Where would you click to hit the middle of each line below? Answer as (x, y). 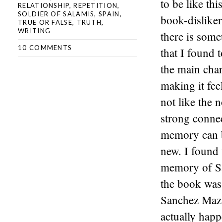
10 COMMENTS (45, 48)
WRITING (34, 31)
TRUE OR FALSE (45, 22)
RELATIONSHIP (44, 5)
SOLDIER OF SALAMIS (56, 14)
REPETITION (96, 5)
